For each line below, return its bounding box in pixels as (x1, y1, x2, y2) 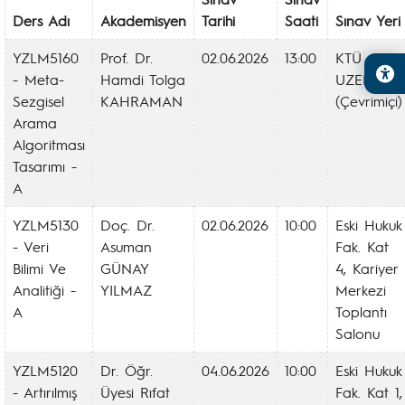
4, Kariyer (335, 259, 399, 278)
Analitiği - (13, 280, 76, 299)
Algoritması (13, 135, 85, 154)
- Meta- (13, 70, 64, 89)
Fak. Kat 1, (335, 382, 402, 401)
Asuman (100, 237, 152, 256)
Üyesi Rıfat (100, 382, 170, 401)
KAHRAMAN (100, 91, 183, 110)
